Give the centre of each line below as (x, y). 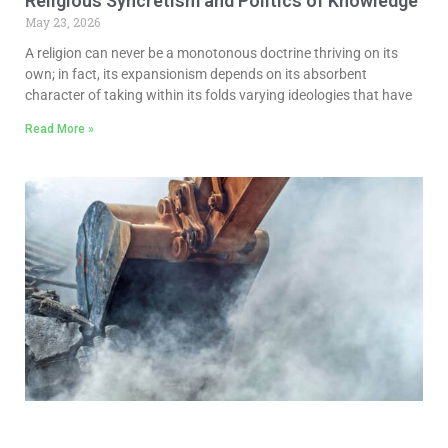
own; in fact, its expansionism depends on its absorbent (196, 73)
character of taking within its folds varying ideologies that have (218, 94)
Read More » (59, 128)
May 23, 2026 (62, 21)
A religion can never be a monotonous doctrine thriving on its (211, 52)
